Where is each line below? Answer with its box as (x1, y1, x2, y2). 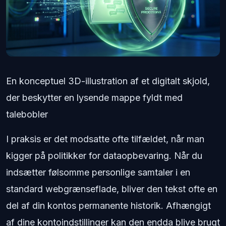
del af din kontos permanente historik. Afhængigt (6, 200, 211, 211)
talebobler (6, 108, 48, 120)
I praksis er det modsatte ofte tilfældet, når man (6, 133, 204, 144)
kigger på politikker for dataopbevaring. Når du (6, 150, 202, 161)
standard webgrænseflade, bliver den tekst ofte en (6, 183, 217, 194)
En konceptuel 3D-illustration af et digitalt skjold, (6, 75, 210, 86)
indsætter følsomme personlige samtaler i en (6, 166, 190, 178)
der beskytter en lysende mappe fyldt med (6, 92, 183, 103)
